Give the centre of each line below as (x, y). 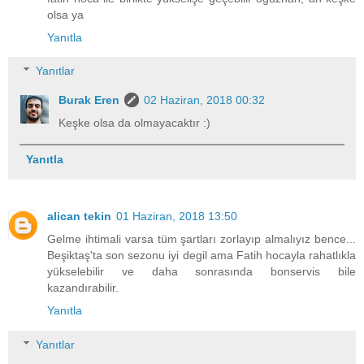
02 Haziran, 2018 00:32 (205, 100)
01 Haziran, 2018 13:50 (177, 217)
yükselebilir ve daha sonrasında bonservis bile (201, 272)
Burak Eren (89, 100)
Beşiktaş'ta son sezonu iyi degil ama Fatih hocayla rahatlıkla (201, 256)
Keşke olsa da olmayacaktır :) (135, 123)
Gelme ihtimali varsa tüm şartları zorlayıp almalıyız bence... (201, 239)
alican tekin (79, 217)
